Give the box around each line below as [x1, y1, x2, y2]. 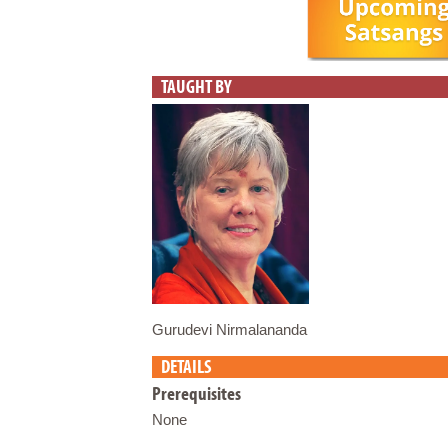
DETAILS [161, 353, 212, 378]
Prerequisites [152, 381, 241, 406]
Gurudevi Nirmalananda [152, 320, 307, 338]
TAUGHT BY [161, 74, 233, 98]
